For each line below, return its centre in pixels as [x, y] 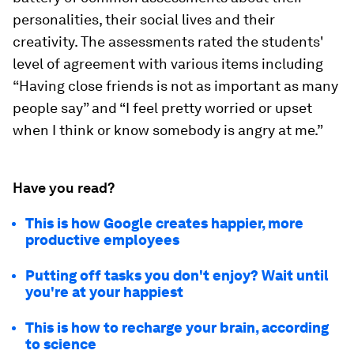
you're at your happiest [104, 292]
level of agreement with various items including [168, 64]
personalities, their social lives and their [144, 19]
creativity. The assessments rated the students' [168, 41]
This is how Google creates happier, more [164, 223]
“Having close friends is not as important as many [175, 86]
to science [61, 344]
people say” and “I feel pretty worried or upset [162, 108]
